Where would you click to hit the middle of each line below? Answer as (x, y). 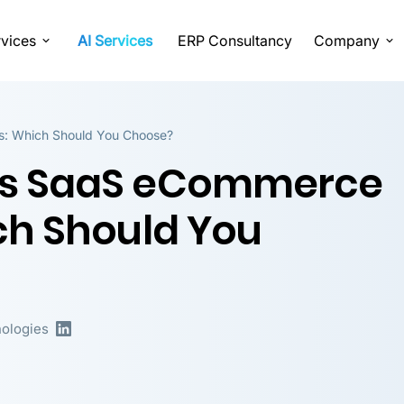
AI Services (115, 41)
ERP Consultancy (235, 41)
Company (347, 41)
